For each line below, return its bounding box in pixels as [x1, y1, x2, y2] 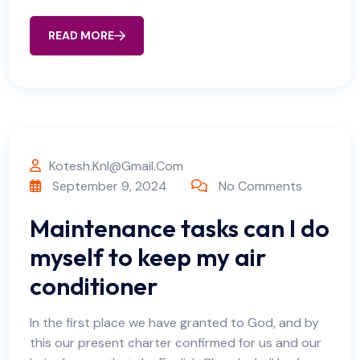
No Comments [219, 178, 302, 194]
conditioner [30, 271, 157, 301]
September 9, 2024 [49, 178, 167, 194]
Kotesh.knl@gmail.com [49, 157, 183, 174]
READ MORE [48, 28, 114, 43]
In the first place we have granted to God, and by [30, 314, 319, 331]
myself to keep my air [30, 242, 266, 272]
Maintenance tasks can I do [30, 213, 329, 243]
